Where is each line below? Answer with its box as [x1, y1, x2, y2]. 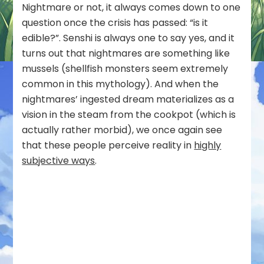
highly [194, 138, 222, 153]
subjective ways [22, 154, 95, 168]
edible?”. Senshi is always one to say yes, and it [22, 31, 235, 45]
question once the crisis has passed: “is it [22, 16, 209, 30]
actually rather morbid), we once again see [22, 123, 223, 137]
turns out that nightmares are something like [22, 47, 230, 61]
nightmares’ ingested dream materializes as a [22, 93, 235, 107]
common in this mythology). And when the [22, 77, 219, 91]
